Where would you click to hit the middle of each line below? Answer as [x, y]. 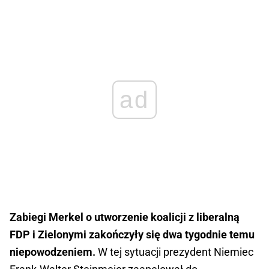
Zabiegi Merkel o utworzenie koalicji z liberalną [125, 217]
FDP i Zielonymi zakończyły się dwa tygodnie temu [132, 234]
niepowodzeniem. [54, 252]
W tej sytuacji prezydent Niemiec [176, 252]
